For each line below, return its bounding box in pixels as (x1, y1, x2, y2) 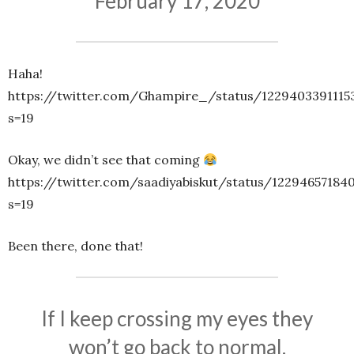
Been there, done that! (8, 238, 143, 254)
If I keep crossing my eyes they (41, 306, 313, 332)
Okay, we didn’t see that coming (8, 152, 203, 168)
